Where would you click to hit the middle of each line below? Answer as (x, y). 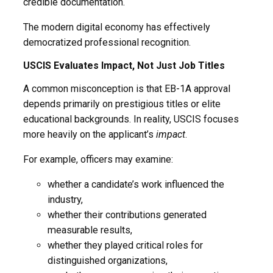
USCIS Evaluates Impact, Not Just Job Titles (124, 65)
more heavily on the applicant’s (90, 134)
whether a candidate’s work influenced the (136, 184)
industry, (65, 199)
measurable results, (90, 230)
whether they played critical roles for (125, 245)
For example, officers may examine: (98, 159)
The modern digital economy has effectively (117, 27)
